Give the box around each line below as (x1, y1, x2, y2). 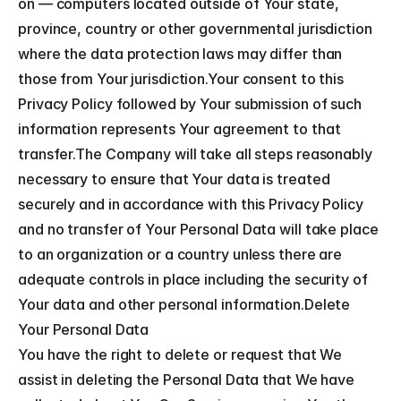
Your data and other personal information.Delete (18, 295, 351, 313)
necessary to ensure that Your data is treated (18, 170, 330, 188)
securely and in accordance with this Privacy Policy (18, 195, 363, 213)
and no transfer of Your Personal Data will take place (18, 220, 379, 238)
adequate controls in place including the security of (18, 270, 368, 288)
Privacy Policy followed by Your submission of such (18, 95, 362, 113)
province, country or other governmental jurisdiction (18, 20, 372, 38)
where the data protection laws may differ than (18, 45, 343, 63)
